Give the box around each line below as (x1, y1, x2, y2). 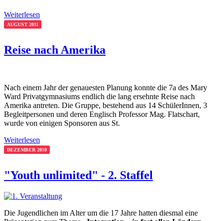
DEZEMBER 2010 (7, 147, 47, 153)
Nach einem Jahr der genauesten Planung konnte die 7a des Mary (4, 83, 207, 92)
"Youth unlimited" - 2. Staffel (4, 169, 153, 182)
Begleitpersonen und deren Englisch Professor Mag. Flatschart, (4, 110, 200, 119)
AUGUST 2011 (7, 22, 38, 28)
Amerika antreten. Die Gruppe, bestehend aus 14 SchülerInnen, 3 (4, 101, 207, 110)
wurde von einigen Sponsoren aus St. (4, 119, 120, 128)
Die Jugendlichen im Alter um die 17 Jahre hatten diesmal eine (4, 209, 198, 218)
